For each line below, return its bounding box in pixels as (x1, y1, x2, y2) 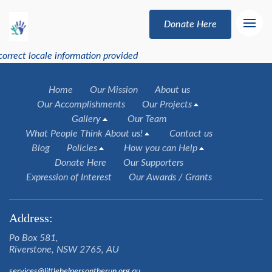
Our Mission (89, 85, 138, 95)
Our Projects (141, 100, 192, 109)
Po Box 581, (9, 233, 58, 243)
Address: (9, 211, 53, 225)
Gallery (71, 114, 101, 124)
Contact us (169, 129, 212, 138)
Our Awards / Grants (129, 172, 212, 182)
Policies (66, 143, 97, 153)
